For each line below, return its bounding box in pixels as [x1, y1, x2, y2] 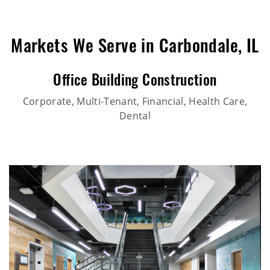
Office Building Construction [53, 74, 217, 89]
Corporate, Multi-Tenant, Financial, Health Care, [22, 94, 248, 107]
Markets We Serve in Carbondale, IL [11, 39, 259, 57]
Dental [119, 108, 151, 122]
